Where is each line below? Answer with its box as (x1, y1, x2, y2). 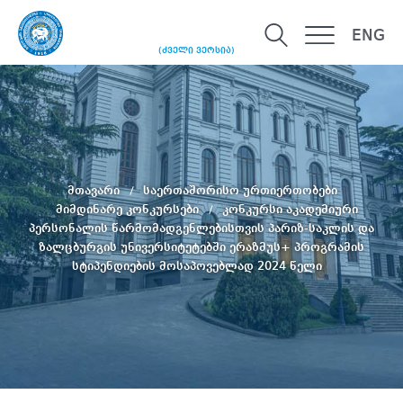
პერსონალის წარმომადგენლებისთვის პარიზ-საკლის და (29, 221, 374, 235)
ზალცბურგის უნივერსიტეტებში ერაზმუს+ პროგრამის (39, 240, 364, 254)
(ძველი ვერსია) (158, 46, 235, 56)
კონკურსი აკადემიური (222, 202, 358, 216)
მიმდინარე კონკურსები (56, 202, 202, 216)
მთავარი (67, 184, 123, 197)
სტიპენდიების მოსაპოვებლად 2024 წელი (72, 259, 322, 273)
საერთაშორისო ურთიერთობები (143, 184, 337, 197)
